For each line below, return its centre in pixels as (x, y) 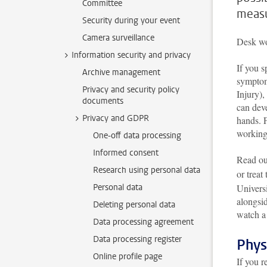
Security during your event (131, 21)
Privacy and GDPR (116, 118)
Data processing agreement (143, 222)
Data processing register (137, 239)
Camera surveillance (118, 38)
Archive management (121, 72)
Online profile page (128, 257)
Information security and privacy (131, 55)
